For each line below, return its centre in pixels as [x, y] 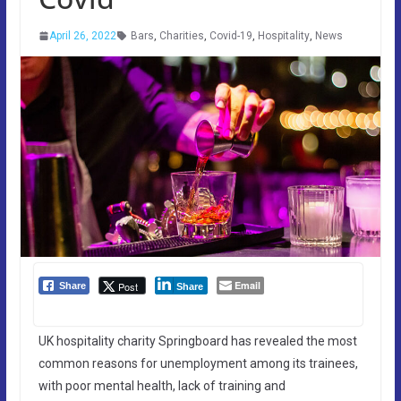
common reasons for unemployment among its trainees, [198, 363]
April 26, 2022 [82, 35]
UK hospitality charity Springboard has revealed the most [197, 341]
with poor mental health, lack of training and [162, 385]
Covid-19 [230, 35]
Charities [181, 35]
